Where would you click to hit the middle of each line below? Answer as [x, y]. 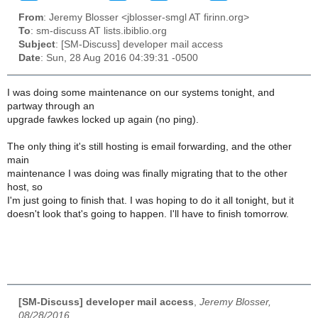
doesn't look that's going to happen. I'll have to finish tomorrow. [148, 214]
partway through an [51, 106]
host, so [25, 187]
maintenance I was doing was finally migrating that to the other [147, 173]
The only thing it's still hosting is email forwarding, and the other [149, 146]
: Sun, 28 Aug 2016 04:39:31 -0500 [119, 58]
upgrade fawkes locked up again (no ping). [103, 119]
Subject [37, 45]
